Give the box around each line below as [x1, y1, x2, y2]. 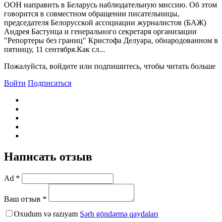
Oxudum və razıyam [14, 209, 80, 218]
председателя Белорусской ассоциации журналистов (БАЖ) [4, 18, 206, 27]
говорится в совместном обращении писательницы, [4, 9, 179, 18]
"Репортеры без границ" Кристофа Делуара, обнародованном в [4, 36, 218, 45]
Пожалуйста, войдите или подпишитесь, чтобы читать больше [4, 61, 216, 70]
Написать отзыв [4, 150, 92, 163]
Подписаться [28, 78, 71, 87]
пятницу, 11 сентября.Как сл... [4, 45, 105, 54]
